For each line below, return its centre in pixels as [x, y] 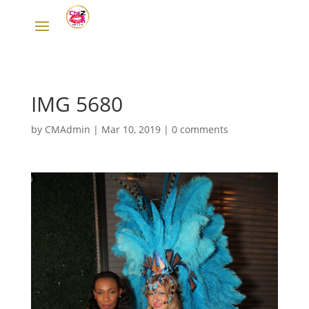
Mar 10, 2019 [131, 129]
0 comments [200, 129]
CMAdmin [67, 129]
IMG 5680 [77, 104]
